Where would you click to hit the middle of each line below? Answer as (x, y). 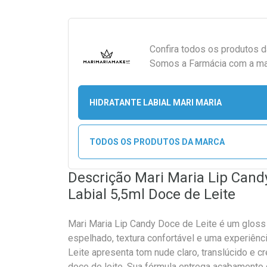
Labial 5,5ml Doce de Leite (152, 194)
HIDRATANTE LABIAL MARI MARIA (155, 102)
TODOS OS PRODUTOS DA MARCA (157, 142)
